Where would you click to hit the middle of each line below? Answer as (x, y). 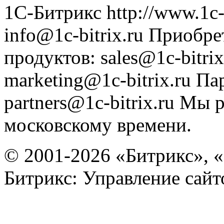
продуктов (47, 57)
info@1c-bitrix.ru (74, 35)
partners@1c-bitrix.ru (89, 102)
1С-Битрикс (53, 12)
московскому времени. (98, 125)
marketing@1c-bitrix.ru (97, 80)
